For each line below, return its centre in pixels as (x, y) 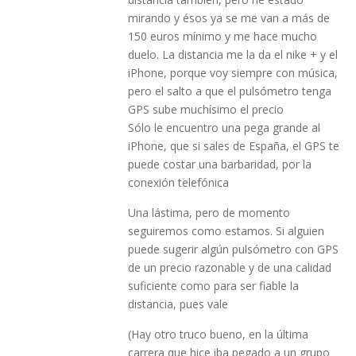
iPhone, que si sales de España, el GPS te (233, 145)
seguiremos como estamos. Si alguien (226, 230)
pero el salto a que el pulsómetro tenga (229, 91)
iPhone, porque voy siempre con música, (232, 72)
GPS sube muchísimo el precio (205, 109)
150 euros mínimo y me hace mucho (222, 36)
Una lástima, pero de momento (209, 212)
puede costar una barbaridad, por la (219, 164)
